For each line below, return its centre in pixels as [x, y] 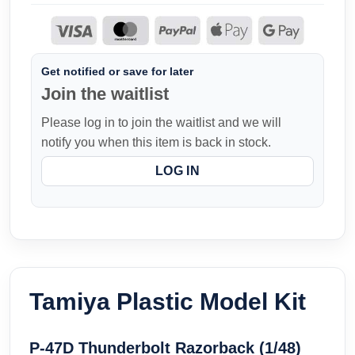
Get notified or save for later [117, 71]
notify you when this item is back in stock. [156, 142]
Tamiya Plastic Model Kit [168, 302]
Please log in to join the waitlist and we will [161, 122]
